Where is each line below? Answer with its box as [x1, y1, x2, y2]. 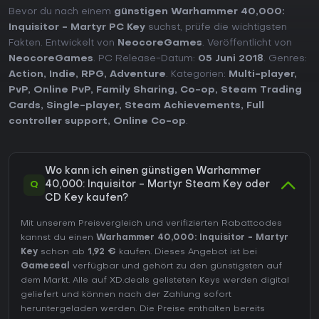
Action [9, 70, 43, 80]
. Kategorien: [166, 70, 229, 80]
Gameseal [21, 262, 70, 271]
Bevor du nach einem [9, 7, 114, 17]
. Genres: [263, 54, 307, 64]
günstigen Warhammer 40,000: [114, 7, 285, 17]
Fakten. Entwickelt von [9, 38, 117, 48]
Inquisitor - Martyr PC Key [9, 23, 145, 33]
